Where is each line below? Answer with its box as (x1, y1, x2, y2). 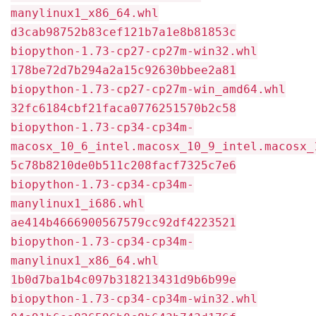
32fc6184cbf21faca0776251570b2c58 (11, 102, 236, 115)
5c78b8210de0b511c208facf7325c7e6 (11, 159, 236, 172)
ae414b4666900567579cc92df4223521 (11, 216, 236, 229)
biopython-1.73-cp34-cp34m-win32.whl (11, 292, 257, 305)
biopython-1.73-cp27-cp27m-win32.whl (11, 44, 257, 58)
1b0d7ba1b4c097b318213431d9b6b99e (11, 273, 236, 286)
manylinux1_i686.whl (11, 197, 145, 210)
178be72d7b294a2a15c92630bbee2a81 (11, 63, 236, 77)
